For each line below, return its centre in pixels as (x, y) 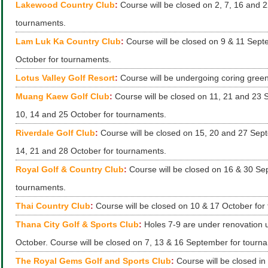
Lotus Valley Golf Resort (65, 78)
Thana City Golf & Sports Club (77, 224)
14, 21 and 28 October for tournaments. (91, 151)
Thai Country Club (53, 206)
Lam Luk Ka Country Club (68, 41)
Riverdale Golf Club (55, 133)
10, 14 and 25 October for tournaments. (91, 114)
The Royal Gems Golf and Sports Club (93, 261)
